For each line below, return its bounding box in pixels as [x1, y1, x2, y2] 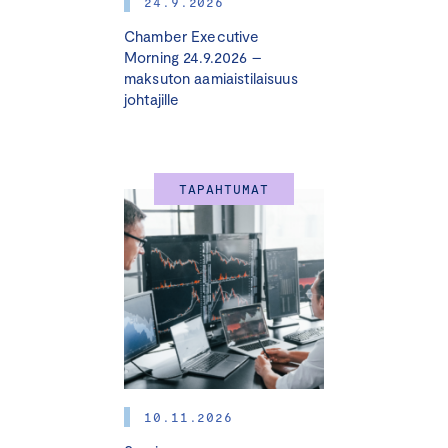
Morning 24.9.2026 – [123, 48, 261, 67]
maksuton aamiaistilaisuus [123, 69, 298, 88]
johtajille [123, 90, 180, 109]
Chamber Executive [123, 27, 260, 46]
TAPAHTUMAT [179, 181, 269, 198]
